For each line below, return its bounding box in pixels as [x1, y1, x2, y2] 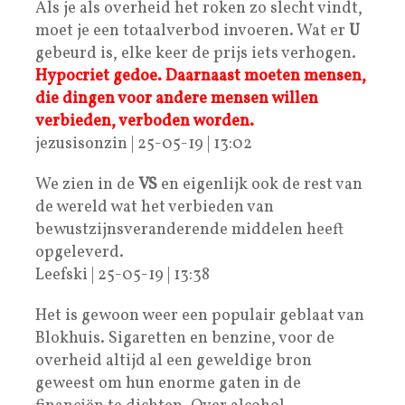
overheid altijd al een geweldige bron [35, 349, 312, 372]
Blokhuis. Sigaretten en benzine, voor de [35, 326, 334, 350]
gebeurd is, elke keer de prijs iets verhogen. [35, 42, 356, 65]
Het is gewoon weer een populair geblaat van [35, 304, 364, 327]
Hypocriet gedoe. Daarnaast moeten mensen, [35, 64, 366, 88]
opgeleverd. [35, 240, 124, 264]
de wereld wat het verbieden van [35, 195, 274, 219]
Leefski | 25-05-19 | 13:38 [35, 263, 210, 287]
